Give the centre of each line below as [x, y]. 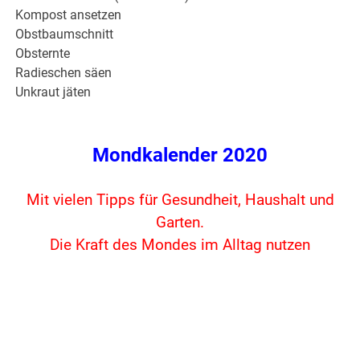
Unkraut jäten [53, 92]
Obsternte [43, 54]
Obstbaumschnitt [65, 35]
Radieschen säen [64, 73]
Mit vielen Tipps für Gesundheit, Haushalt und [180, 200]
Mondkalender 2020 [180, 155]
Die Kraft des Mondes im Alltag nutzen [180, 245]
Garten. [180, 223]
